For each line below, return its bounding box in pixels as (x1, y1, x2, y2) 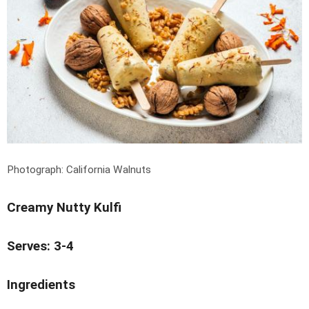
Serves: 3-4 (7, 239, 74, 255)
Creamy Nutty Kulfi (7, 200, 121, 216)
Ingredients (7, 277, 75, 293)
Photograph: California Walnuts (7, 163, 151, 177)
